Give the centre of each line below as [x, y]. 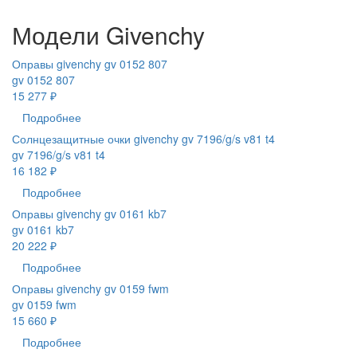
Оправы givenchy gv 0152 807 [90, 64]
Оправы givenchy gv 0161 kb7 [89, 214]
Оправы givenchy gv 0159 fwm [90, 289]
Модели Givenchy [108, 35]
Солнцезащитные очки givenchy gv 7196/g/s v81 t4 [143, 139]
